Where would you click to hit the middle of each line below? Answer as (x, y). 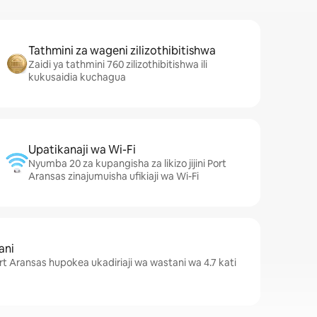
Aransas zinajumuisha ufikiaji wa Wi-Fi (114, 176)
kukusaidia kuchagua (77, 77)
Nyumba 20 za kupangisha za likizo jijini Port (127, 163)
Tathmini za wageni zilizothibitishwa (122, 51)
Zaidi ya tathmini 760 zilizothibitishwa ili (118, 64)
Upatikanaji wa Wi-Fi (82, 150)
